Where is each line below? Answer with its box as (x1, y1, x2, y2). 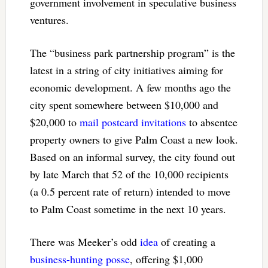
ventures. (29, 12, 69, 27)
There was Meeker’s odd (29, 234, 140, 249)
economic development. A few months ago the (29, 80, 231, 95)
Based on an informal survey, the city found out (29, 149, 235, 164)
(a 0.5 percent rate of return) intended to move (29, 184, 230, 199)
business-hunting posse (29, 251, 130, 266)
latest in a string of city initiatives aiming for (29, 62, 223, 77)
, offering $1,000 (129, 251, 203, 266)
